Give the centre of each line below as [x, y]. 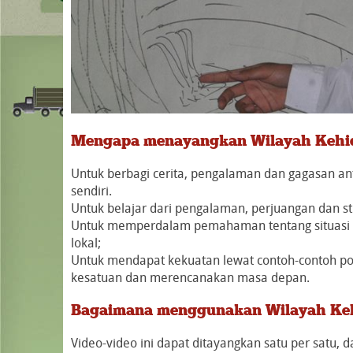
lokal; [86, 243]
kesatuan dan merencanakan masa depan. [190, 278]
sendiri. [91, 191]
